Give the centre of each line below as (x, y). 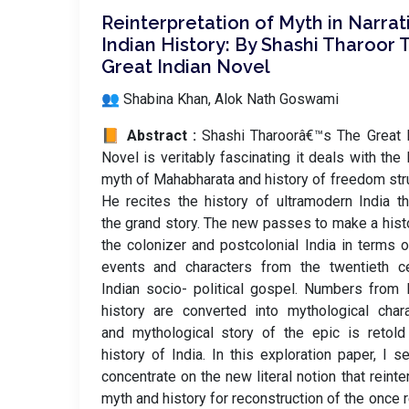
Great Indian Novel (185, 67)
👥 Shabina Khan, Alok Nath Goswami (220, 99)
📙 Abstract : (152, 136)
